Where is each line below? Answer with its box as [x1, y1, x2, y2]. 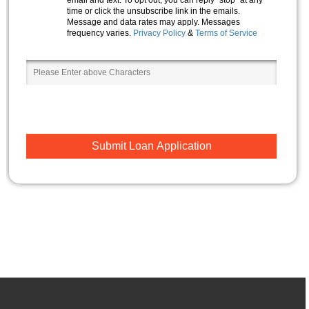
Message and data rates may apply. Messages [66, 17, 240, 27]
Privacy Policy [132, 28, 186, 38]
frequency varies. [66, 28, 131, 38]
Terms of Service [195, 28, 257, 38]
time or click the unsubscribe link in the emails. [66, 6, 240, 16]
